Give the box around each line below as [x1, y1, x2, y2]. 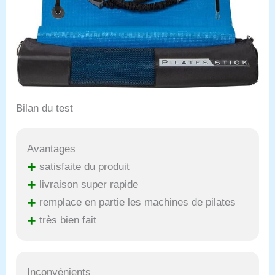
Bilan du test [16, 103, 74, 115]
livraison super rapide [36, 179, 139, 191]
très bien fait [36, 214, 97, 227]
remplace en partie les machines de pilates [36, 196, 236, 209]
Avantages [27, 143, 76, 155]
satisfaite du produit [36, 161, 130, 173]
